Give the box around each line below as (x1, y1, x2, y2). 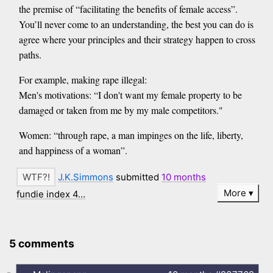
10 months (161, 171, 207, 183)
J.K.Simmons (58, 171, 114, 183)
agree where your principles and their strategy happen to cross (18, 33, 255, 46)
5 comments (9, 237, 75, 250)
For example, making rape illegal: (18, 73, 147, 87)
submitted (113, 171, 162, 183)
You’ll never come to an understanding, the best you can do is (18, 18, 253, 31)
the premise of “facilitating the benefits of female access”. (18, 2, 238, 16)
